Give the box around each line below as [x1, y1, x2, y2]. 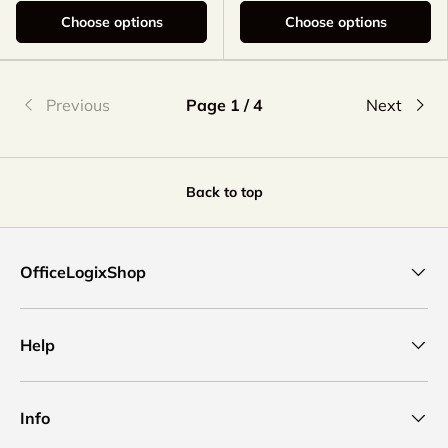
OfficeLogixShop [20, 262, 146, 283]
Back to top [185, 183, 263, 202]
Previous [46, 95, 110, 116]
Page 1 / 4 [185, 95, 263, 116]
